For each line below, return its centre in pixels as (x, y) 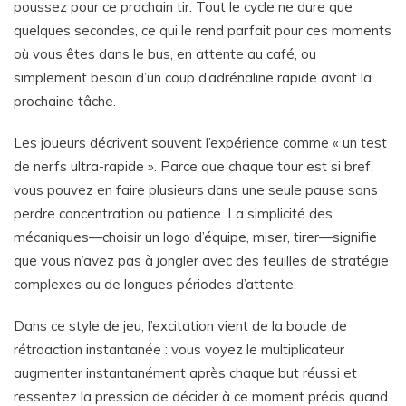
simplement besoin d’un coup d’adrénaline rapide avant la (193, 77)
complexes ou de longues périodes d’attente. (155, 284)
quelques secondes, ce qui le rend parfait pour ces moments (203, 30)
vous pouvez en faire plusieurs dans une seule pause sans (196, 190)
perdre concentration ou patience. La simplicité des (173, 213)
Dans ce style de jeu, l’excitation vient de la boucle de (180, 326)
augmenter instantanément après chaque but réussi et (185, 373)
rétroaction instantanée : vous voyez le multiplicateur (179, 349)
